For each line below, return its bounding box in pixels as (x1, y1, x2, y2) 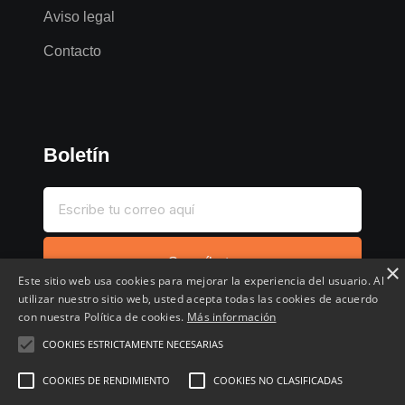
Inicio (20, 371, 54, 387)
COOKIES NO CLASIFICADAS (213, 373, 343, 387)
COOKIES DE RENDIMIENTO (42, 373, 170, 387)
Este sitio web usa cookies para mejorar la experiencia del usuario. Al (18, 273, 384, 288)
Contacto (43, 43, 101, 60)
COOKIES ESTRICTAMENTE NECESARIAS (42, 337, 223, 351)
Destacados (189, 371, 266, 387)
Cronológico (280, 371, 359, 387)
